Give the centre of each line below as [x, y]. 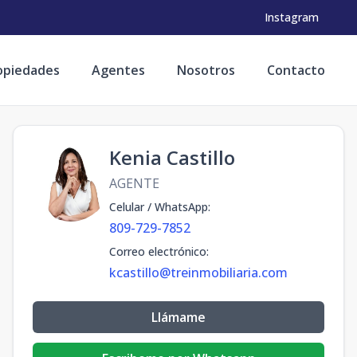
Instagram [292, 17]
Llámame [178, 317]
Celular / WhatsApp [159, 207]
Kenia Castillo [172, 157]
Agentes [118, 70]
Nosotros [206, 70]
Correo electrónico [158, 251]
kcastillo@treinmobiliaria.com [198, 273]
